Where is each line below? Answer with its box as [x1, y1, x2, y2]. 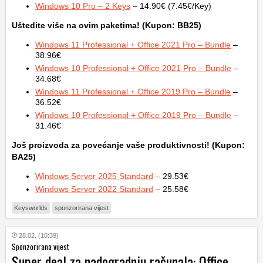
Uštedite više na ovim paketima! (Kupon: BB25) [12, 21, 201, 31]
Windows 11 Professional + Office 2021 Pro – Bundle [35, 40, 231, 50]
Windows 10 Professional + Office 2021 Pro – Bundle [35, 63, 231, 73]
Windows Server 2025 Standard [35, 171, 153, 181]
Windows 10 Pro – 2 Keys [35, 1, 130, 11]
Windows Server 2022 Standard [35, 184, 153, 194]
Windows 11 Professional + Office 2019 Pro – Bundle [35, 87, 231, 97]
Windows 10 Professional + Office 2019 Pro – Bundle [35, 110, 231, 120]
